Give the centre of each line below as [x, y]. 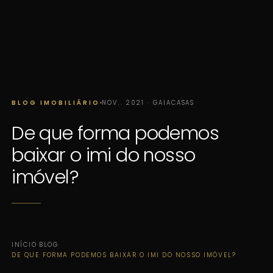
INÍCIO [24, 244]
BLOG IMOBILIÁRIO [56, 102]
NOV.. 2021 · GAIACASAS [148, 102]
